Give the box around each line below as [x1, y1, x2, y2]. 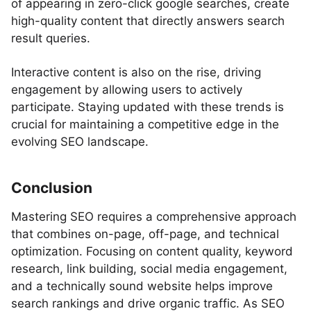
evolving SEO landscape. [11, 135, 149, 149]
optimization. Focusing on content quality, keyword [11, 244, 293, 258]
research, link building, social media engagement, [11, 262, 287, 276]
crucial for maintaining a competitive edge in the [11, 117, 279, 131]
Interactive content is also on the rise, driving [11, 65, 261, 79]
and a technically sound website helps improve [11, 279, 273, 293]
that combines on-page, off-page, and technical [11, 227, 279, 241]
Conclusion [11, 179, 92, 196]
